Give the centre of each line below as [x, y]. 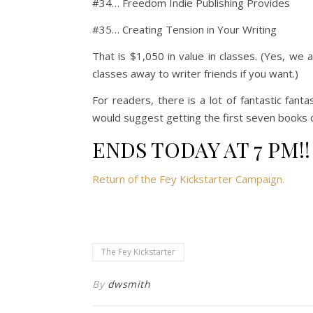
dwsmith [129, 284]
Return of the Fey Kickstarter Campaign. [188, 179]
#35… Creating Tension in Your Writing [184, 29]
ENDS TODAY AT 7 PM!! [201, 150]
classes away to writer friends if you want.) [195, 73]
